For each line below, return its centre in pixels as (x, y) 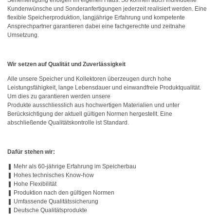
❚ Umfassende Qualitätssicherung (53, 201)
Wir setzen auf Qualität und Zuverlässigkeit (66, 64)
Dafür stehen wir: (31, 152)
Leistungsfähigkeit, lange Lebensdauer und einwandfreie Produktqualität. (104, 88)
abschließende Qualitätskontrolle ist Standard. (68, 123)
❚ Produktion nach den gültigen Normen (61, 193)
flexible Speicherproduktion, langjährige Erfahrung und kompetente (96, 18)
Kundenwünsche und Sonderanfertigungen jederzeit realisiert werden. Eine (107, 9)
